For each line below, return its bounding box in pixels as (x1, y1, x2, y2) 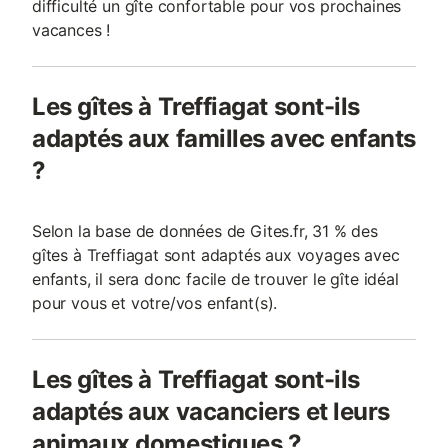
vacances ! (32, 20, 111, 40)
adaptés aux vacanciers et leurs (32, 397, 390, 426)
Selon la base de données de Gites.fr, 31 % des (32, 221, 378, 241)
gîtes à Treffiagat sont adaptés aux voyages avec (32, 245, 400, 265)
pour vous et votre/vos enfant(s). (32, 293, 278, 313)
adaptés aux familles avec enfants (32, 124, 416, 153)
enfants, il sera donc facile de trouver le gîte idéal (32, 269, 399, 289)
